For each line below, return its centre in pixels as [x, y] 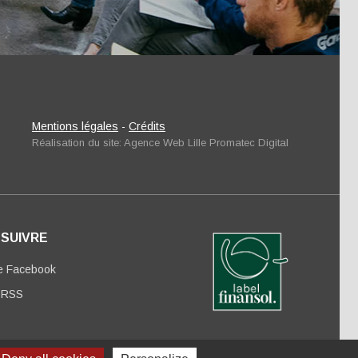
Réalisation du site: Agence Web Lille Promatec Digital [160, 143]
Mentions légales [75, 127]
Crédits [147, 127]
